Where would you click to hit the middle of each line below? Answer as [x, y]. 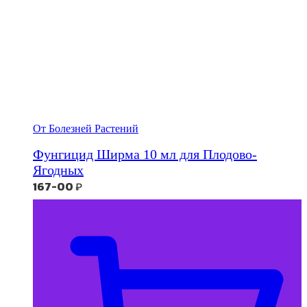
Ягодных [58, 170]
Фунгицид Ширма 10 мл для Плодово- [145, 154]
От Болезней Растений [86, 128]
